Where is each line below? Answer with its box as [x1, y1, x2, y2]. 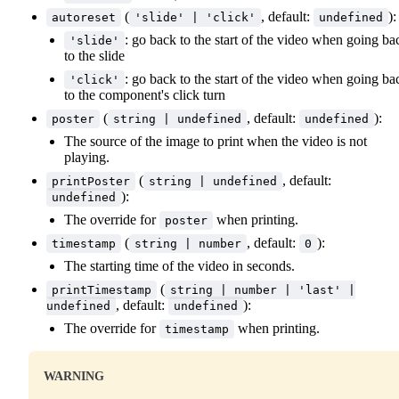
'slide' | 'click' [134, 10, 256, 24]
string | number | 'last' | [170, 282, 355, 297]
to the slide [64, 47, 125, 63]
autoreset [52, 10, 116, 24]
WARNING [44, 369, 104, 383]
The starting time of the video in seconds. [64, 257, 295, 273]
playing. [64, 149, 110, 165]
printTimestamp [52, 282, 151, 297]
